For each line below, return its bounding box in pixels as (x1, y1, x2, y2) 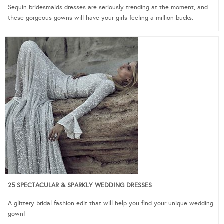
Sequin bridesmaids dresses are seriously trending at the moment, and (8, 3, 208, 11)
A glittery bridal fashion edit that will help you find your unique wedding (8, 199, 213, 207)
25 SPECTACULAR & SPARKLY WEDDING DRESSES (8, 181, 152, 189)
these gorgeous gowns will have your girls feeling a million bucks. (8, 13, 195, 22)
